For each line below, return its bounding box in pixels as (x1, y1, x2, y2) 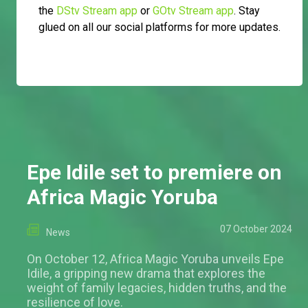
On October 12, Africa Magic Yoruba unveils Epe (27, 251, 284, 266)
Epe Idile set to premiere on (27, 159, 282, 184)
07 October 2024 (220, 223, 292, 234)
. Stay (234, 3, 260, 17)
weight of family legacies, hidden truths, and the (27, 280, 287, 295)
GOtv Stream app (153, 3, 234, 17)
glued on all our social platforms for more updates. (38, 20, 280, 34)
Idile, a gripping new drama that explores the (27, 265, 265, 280)
